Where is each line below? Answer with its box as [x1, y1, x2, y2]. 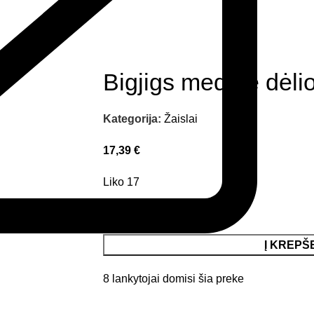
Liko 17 [103, 176, 139, 188]
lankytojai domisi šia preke [112, 273, 244, 285]
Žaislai [164, 113, 198, 125]
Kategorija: [103, 113, 161, 125]
